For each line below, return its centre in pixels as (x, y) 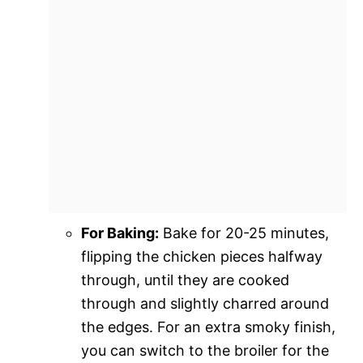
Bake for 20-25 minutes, (244, 233)
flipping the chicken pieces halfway (202, 256)
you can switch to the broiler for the (205, 350)
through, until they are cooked (185, 280)
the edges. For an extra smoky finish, (208, 327)
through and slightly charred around (205, 303)
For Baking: (120, 233)
